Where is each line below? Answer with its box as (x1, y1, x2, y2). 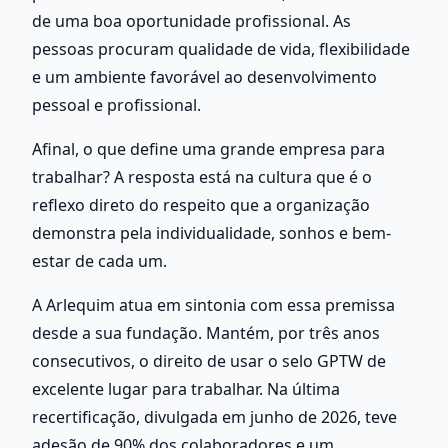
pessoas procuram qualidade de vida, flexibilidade (32, 37, 410, 60)
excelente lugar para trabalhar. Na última (32, 377, 340, 400)
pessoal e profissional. (32, 93, 205, 116)
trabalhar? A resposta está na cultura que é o (32, 165, 372, 188)
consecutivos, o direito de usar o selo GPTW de (32, 349, 386, 372)
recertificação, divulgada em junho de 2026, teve (32, 405, 397, 428)
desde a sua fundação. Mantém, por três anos (32, 321, 380, 344)
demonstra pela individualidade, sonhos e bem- (32, 221, 391, 244)
